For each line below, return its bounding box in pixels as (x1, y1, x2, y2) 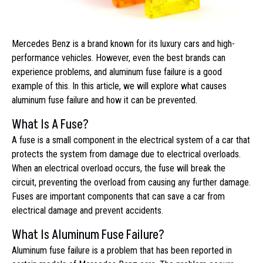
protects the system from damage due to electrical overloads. (12, 149, 241, 160)
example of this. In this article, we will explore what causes (12, 80, 227, 92)
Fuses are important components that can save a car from (12, 191, 225, 203)
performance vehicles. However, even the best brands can (12, 52, 225, 64)
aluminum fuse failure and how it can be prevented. (12, 95, 197, 106)
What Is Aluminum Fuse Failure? (12, 226, 164, 245)
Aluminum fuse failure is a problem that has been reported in (12, 245, 232, 257)
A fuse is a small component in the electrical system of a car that (12, 134, 250, 146)
